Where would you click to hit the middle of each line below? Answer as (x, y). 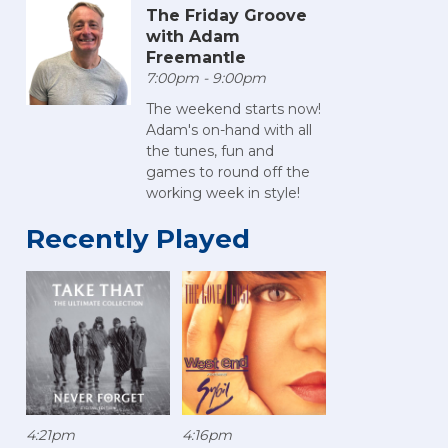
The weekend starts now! (233, 109)
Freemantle (196, 58)
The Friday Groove (226, 16)
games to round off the (228, 172)
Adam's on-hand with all (229, 130)
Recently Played (138, 239)
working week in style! (223, 193)
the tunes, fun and (210, 151)
